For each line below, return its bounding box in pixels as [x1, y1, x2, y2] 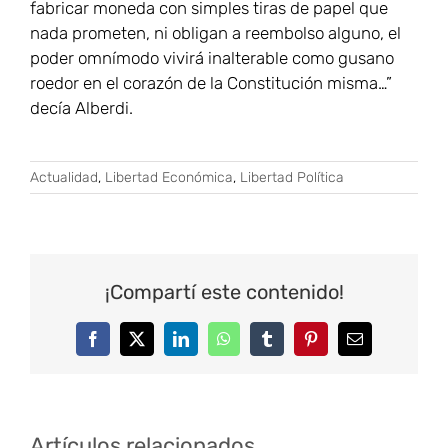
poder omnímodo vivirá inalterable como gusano [30, 48, 394, 69]
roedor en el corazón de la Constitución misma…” [30, 73, 392, 94]
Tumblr [265, 337, 312, 354]
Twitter [135, 337, 181, 354]
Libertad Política [240, 169, 344, 187]
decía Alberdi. [30, 98, 133, 119]
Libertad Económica [105, 169, 233, 187]
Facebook [91, 337, 154, 354]
